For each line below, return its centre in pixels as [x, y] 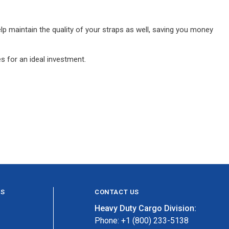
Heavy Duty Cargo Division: [145, 208]
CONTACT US [117, 192]
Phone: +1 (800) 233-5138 [142, 220]
